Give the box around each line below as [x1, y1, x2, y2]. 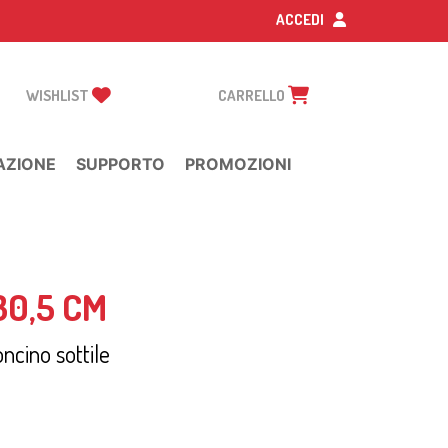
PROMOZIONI [185, 154, 291, 174]
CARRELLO [218, 86, 288, 105]
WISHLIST [26, 86, 92, 105]
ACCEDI [276, 10, 327, 29]
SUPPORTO [76, 154, 165, 174]
